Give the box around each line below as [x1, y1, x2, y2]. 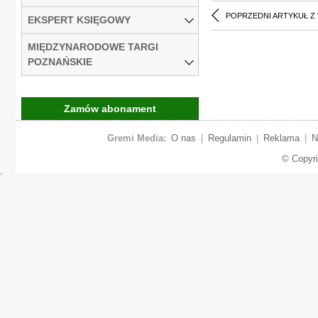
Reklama [263, 132, 300, 143]
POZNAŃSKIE [28, 55, 92, 67]
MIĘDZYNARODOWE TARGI [28, 40, 158, 53]
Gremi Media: [106, 132, 166, 143]
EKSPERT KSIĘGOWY [28, 13, 131, 26]
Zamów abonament [64, 102, 156, 114]
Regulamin [207, 132, 251, 143]
